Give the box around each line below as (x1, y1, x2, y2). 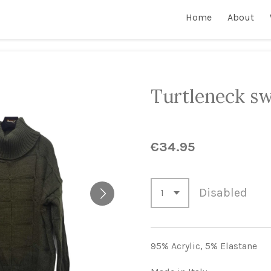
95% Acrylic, (151, 240, 205, 252)
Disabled (199, 186, 247, 200)
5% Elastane (205, 240, 257, 252)
